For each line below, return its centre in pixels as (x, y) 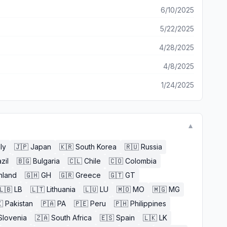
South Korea (96, 147)
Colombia (141, 161)
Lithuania (61, 189)
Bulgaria (46, 161)
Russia (152, 147)
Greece (88, 175)
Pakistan (19, 203)
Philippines (148, 203)
